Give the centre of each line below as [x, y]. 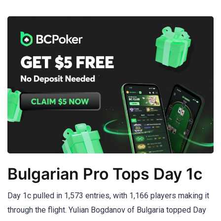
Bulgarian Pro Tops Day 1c [105, 174]
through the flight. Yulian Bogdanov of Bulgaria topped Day [107, 210]
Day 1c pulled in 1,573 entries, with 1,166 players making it [108, 196]
